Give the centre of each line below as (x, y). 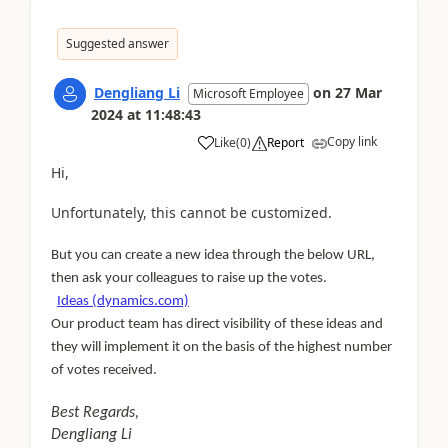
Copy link (352, 141)
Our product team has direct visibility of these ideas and (217, 324)
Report (285, 142)
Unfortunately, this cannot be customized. (191, 212)
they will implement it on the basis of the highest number (221, 347)
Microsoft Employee (248, 93)
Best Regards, (95, 412)
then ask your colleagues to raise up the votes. (189, 278)
